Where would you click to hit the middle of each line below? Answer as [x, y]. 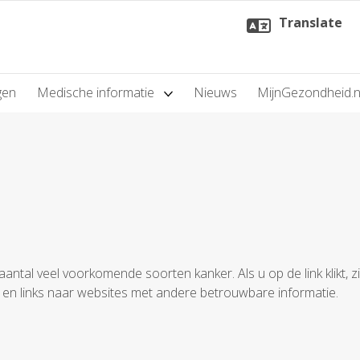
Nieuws [215, 93]
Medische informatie [97, 93]
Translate [311, 22]
